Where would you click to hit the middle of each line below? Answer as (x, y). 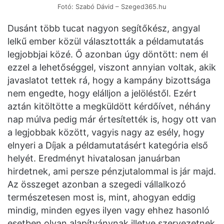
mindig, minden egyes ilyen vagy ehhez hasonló (108, 210)
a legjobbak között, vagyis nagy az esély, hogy (106, 132)
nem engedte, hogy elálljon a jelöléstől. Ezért (102, 93)
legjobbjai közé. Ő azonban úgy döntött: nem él (108, 54)
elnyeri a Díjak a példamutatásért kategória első (108, 145)
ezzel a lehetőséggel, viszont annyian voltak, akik (112, 67)
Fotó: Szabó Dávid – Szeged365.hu (112, 7)
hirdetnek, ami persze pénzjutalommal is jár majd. (112, 171)
